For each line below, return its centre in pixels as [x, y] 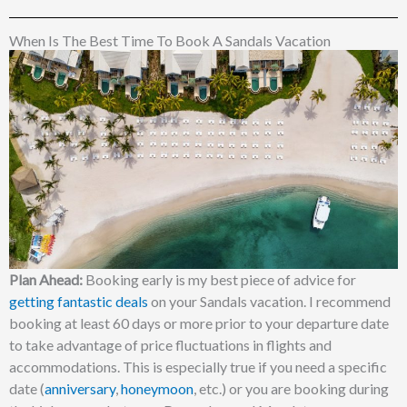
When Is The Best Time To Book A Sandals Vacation [170, 40]
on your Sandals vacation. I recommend [269, 301]
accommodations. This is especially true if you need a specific [198, 366]
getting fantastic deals [79, 301]
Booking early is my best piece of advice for [219, 279]
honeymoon [157, 388]
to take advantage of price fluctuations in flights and [170, 344]
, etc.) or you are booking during [291, 388]
